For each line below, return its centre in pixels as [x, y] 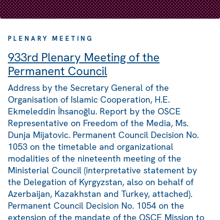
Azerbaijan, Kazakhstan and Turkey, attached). [100, 194]
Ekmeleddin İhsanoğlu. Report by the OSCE [94, 111]
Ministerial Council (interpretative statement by [102, 170]
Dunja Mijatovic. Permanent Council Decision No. [103, 135]
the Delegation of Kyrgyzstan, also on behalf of [101, 182]
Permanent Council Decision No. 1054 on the [96, 206]
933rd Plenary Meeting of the [84, 57]
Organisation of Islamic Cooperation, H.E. [89, 100]
